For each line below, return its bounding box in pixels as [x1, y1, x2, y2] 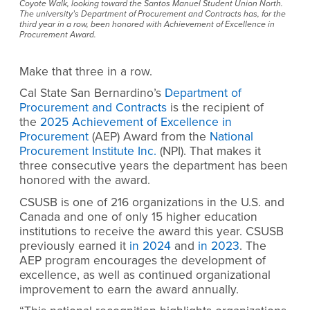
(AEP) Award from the [89, 129, 210, 145]
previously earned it [19, 238, 129, 253]
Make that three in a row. [19, 64, 152, 79]
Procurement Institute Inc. [19, 144, 156, 159]
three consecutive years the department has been [19, 158, 288, 174]
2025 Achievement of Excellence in [40, 115, 232, 130]
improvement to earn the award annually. [19, 282, 239, 297]
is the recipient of [170, 100, 264, 116]
